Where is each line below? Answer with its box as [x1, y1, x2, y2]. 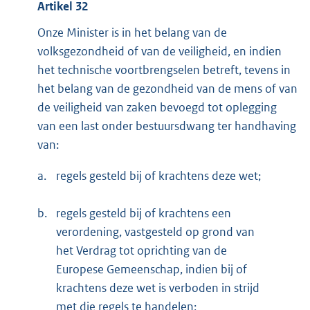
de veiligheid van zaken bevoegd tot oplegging [37, 100, 277, 116]
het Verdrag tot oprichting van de [56, 243, 227, 259]
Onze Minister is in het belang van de [37, 25, 227, 41]
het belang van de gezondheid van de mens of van [37, 81, 298, 97]
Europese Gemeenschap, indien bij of [56, 262, 247, 277]
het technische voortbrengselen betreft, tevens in [37, 62, 291, 78]
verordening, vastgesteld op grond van [56, 224, 255, 240]
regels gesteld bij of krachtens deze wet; [56, 168, 261, 184]
